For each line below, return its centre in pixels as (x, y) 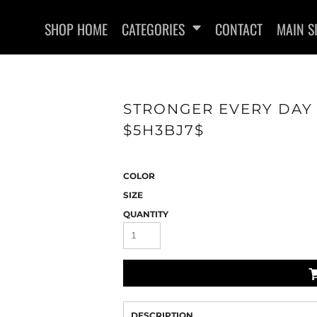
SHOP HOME (76, 29)
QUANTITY (146, 214)
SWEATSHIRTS (247, 168)
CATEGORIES (155, 29)
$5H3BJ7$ (164, 130)
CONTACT (239, 29)
